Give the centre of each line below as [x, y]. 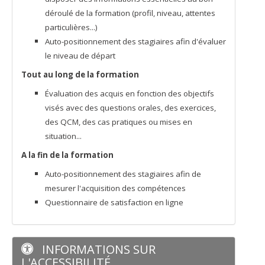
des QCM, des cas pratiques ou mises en [119, 122]
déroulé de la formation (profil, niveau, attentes [130, 13]
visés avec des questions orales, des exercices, [130, 108]
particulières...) [71, 27]
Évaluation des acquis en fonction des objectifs [130, 93]
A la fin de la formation [68, 155]
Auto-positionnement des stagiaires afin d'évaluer [135, 41]
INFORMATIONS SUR [97, 249]
